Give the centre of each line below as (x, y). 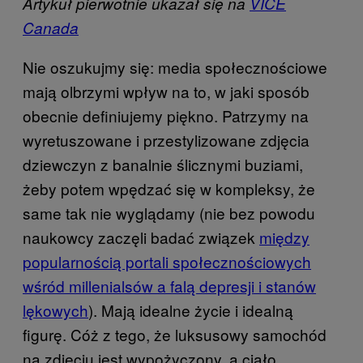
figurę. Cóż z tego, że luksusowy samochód (175, 334)
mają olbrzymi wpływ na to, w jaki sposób (166, 91)
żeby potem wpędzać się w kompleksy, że (169, 188)
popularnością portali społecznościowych (167, 261)
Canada (51, 27)
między (284, 237)
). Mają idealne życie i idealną (191, 310)
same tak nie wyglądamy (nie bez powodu (169, 212)
